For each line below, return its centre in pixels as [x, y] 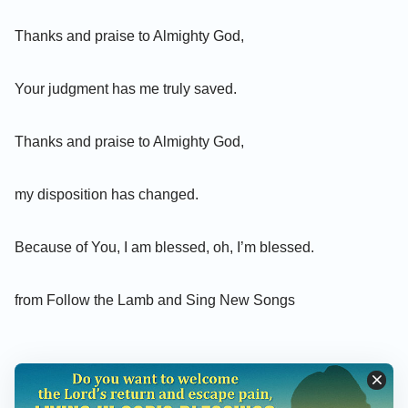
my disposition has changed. [107, 194]
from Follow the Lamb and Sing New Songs [155, 300]
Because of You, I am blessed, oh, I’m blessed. [164, 247]
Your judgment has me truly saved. [126, 88]
